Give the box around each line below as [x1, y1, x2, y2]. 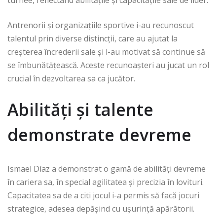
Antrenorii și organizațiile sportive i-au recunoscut [7, 20, 194, 31]
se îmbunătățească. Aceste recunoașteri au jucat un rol [7, 60, 209, 71]
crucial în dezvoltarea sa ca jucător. [7, 73, 135, 84]
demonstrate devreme [7, 123, 191, 146]
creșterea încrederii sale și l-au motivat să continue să [7, 46, 205, 57]
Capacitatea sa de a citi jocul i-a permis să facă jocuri [7, 190, 199, 201]
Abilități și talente [7, 98, 153, 121]
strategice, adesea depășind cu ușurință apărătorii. [7, 203, 194, 214]
